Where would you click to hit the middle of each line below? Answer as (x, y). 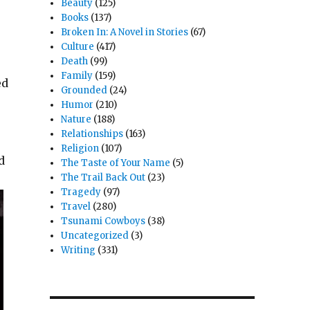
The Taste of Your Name (116, 163)
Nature (76, 120)
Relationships (92, 134)
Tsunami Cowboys (103, 221)
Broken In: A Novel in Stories (125, 33)
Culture (78, 47)
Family (77, 76)
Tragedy (81, 192)
